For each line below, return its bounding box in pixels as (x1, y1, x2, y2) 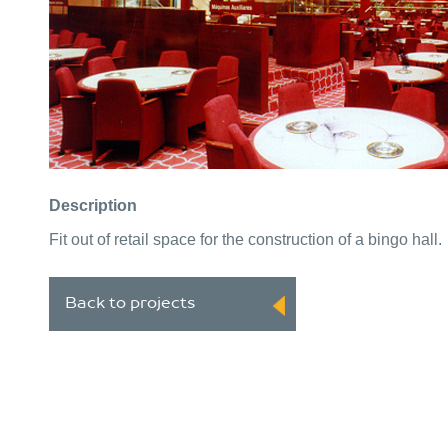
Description (49, 197, 137, 214)
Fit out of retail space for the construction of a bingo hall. (49, 231, 442, 248)
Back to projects (65, 296, 195, 312)
